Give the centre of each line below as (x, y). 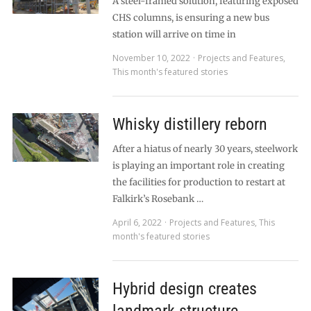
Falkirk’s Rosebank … (158, 199)
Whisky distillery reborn (190, 124)
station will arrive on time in (174, 34)
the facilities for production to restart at (199, 182)
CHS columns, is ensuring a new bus (191, 18)
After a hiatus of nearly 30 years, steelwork (205, 149)
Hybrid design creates (184, 289)
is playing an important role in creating (198, 166)
